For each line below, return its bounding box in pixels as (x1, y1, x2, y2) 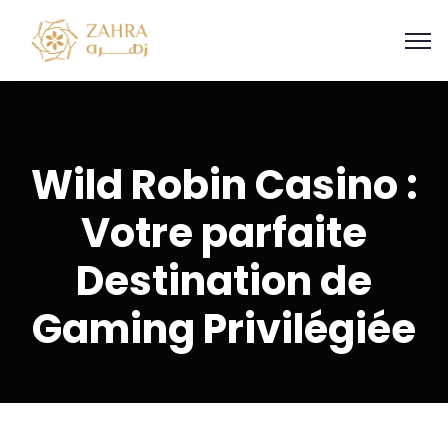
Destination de (76, 253, 372, 309)
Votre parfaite (81, 205, 367, 261)
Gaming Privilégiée (32, 301, 416, 357)
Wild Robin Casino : (30, 157, 418, 213)
